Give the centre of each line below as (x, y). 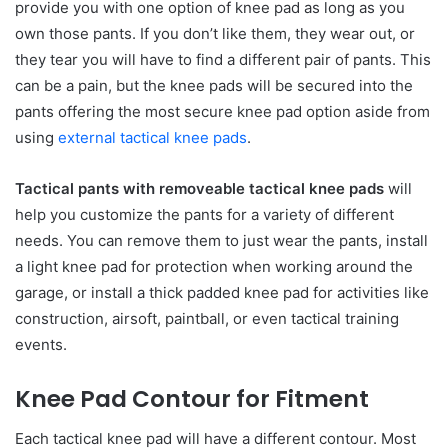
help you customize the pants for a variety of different (204, 214)
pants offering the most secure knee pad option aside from (222, 111)
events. (41, 344)
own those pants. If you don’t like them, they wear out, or (215, 33)
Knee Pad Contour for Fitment (192, 398)
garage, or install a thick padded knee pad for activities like (222, 292)
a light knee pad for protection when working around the (214, 266)
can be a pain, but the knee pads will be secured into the (214, 85)
